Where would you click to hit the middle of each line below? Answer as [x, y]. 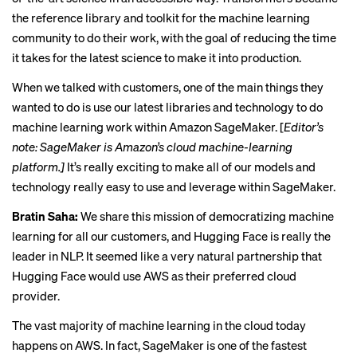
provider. [36, 296]
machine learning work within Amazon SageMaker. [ [148, 127]
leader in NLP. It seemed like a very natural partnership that [167, 256]
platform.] [39, 167]
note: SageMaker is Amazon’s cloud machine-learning [152, 147]
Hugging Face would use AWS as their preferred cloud [154, 276]
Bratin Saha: [46, 216]
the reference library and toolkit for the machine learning [161, 18]
